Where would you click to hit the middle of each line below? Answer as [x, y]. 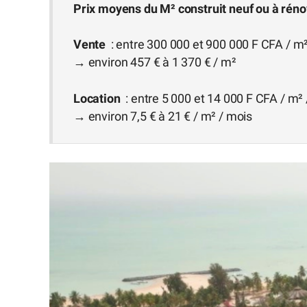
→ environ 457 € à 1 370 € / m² [155, 63]
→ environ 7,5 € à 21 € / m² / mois [163, 116]
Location [98, 98]
